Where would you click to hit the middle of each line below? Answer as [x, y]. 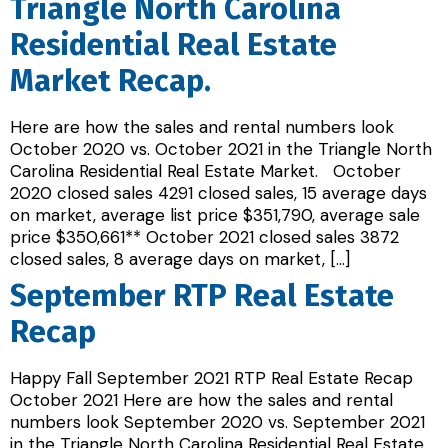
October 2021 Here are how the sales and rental [201, 400]
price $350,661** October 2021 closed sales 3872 [204, 236]
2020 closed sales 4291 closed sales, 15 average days [218, 192]
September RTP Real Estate [202, 296]
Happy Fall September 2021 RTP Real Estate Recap [214, 378]
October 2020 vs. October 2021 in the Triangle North [221, 148]
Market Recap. [117, 80]
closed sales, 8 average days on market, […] [180, 258]
